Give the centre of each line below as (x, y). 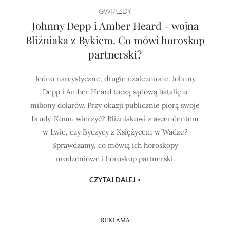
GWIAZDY (115, 11)
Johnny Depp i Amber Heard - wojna (115, 25)
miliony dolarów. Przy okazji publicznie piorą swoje (115, 105)
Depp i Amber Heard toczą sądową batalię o (115, 92)
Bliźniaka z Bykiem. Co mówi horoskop (115, 40)
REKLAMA (115, 220)
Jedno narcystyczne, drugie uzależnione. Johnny (115, 79)
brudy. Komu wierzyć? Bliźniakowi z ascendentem (115, 119)
